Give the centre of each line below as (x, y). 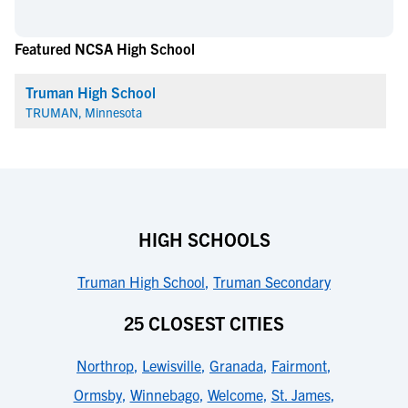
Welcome (235, 394)
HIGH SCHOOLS (204, 239)
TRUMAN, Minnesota (84, 112)
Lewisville (172, 365)
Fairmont (299, 365)
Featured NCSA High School (105, 48)
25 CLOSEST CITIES (204, 323)
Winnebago (164, 394)
